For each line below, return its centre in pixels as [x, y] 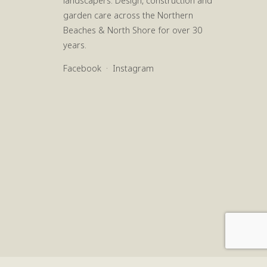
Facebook [82, 69]
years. [75, 45]
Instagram [133, 69]
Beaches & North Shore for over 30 [133, 30]
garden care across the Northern [128, 15]
